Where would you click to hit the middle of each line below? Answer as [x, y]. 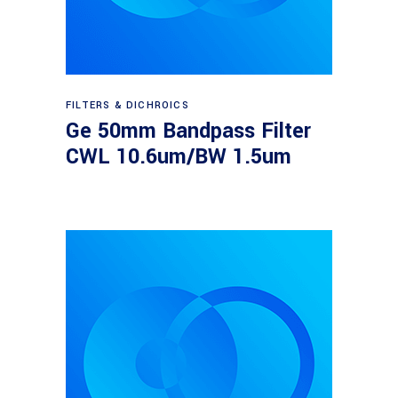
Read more [200, 97]
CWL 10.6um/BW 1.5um [179, 157]
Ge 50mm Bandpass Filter [188, 131]
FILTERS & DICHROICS [127, 105]
